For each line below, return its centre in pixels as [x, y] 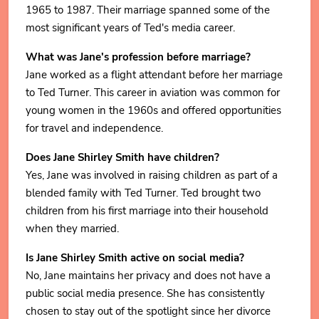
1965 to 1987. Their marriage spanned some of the [148, 10]
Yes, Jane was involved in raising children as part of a [152, 175]
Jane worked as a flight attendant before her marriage [154, 74]
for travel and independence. [94, 128]
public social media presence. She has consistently [145, 293]
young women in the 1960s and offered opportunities [153, 110]
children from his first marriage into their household [147, 210]
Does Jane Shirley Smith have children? [122, 157]
